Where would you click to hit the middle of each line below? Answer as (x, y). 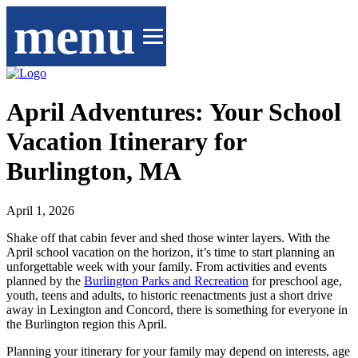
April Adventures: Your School (174, 112)
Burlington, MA (94, 171)
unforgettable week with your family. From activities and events (167, 266)
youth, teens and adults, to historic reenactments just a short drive (169, 295)
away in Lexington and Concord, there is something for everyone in (177, 309)
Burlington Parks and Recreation (166, 280)
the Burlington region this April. (88, 324)
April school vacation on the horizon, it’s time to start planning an (171, 252)
